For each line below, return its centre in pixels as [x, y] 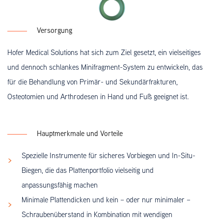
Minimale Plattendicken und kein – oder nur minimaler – [106, 200]
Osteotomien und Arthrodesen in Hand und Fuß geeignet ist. [98, 96]
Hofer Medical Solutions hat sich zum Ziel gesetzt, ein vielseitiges [104, 52]
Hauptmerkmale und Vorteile [80, 133]
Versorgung [55, 30]
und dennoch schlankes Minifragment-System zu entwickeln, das [105, 67]
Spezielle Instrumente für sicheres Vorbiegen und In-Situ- [109, 155]
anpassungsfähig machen [60, 185]
